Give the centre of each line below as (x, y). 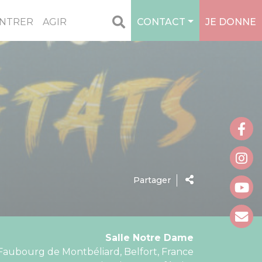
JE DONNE (231, 22)
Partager (152, 180)
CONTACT (161, 22)
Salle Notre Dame (149, 238)
